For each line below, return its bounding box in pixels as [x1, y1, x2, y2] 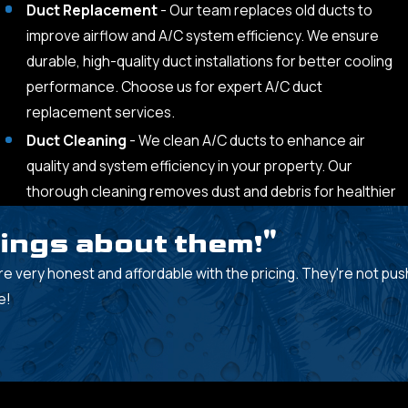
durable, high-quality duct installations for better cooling [25, 51, 393, 72]
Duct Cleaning [25, 130, 129, 151]
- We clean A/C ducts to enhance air [128, 130, 365, 151]
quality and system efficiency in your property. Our [25, 156, 352, 177]
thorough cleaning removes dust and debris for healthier [25, 181, 396, 202]
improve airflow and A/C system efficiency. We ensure [25, 25, 379, 46]
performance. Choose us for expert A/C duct [25, 76, 322, 97]
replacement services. [25, 102, 175, 123]
